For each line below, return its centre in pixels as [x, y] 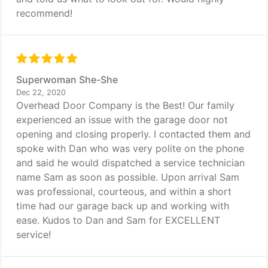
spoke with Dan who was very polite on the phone [130, 148]
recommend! [44, 13]
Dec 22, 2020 [41, 92]
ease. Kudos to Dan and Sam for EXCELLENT [118, 220]
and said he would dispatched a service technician [130, 163]
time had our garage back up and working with [123, 206]
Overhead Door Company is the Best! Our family [125, 105]
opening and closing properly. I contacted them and [133, 134]
